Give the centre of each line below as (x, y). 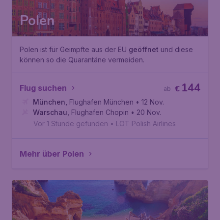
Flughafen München (101, 102)
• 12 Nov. (150, 102)
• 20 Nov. (146, 112)
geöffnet (144, 49)
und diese (176, 49)
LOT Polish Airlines (146, 124)
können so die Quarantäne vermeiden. (82, 60)
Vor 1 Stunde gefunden (71, 124)
